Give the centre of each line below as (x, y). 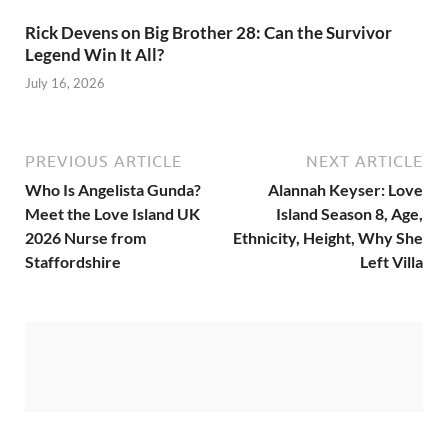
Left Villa (391, 262)
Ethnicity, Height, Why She (328, 238)
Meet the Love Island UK (112, 214)
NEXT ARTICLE (364, 161)
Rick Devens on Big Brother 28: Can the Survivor (208, 32)
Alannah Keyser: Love (345, 190)
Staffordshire (73, 262)
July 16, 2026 (65, 83)
